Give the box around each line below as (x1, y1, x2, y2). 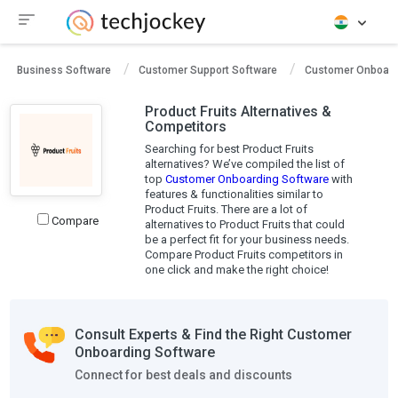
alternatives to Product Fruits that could (144, 218, 345, 231)
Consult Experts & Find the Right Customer (75, 326, 353, 343)
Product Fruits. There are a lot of (144, 203, 307, 216)
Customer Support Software (139, 64, 277, 76)
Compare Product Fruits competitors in (144, 248, 343, 261)
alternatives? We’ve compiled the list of (144, 157, 345, 171)
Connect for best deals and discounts (75, 368, 293, 382)
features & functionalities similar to (144, 187, 323, 201)
